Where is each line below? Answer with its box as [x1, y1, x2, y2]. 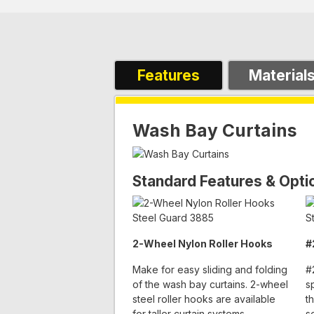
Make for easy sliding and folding [132, 263, 287, 275]
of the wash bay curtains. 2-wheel [132, 278, 288, 290]
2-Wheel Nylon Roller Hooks [132, 237, 273, 250]
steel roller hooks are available [132, 292, 275, 305]
